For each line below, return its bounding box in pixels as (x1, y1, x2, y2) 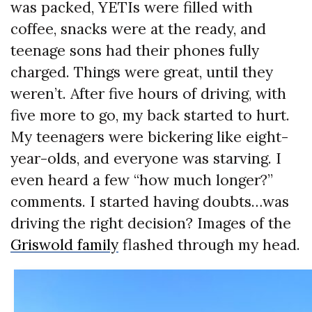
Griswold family (10, 235, 118, 255)
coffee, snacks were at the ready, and (10, 19, 266, 39)
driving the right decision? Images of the (10, 214, 291, 233)
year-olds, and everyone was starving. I (10, 149, 281, 169)
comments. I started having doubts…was (10, 192, 289, 212)
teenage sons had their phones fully (10, 41, 259, 61)
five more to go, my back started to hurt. (10, 106, 290, 125)
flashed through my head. (118, 235, 300, 255)
